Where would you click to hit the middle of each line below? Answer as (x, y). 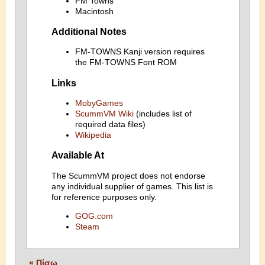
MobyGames (99, 103)
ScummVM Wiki (104, 114)
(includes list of (162, 114)
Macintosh (94, 11)
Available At (77, 155)
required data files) (110, 124)
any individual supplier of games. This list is (132, 186)
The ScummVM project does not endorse (128, 175)
